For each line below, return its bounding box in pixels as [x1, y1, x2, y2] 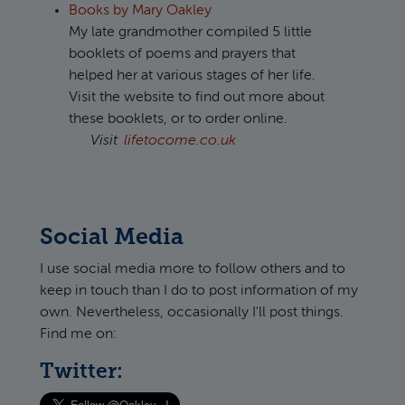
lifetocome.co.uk [124, 133, 237, 148]
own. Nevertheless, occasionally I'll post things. [40, 305, 344, 320]
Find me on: [40, 326, 117, 342]
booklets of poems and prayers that [69, 46, 296, 61]
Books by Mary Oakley [69, 3, 212, 18]
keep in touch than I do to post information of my [40, 283, 358, 298]
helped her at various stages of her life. [69, 68, 316, 83]
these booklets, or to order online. [69, 111, 287, 127]
